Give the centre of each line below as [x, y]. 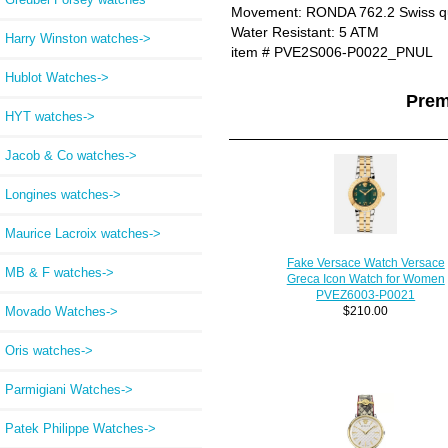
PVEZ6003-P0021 [366, 295]
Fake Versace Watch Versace [365, 263]
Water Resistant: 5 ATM [304, 32]
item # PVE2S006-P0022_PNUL [331, 52]
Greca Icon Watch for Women [365, 279]
